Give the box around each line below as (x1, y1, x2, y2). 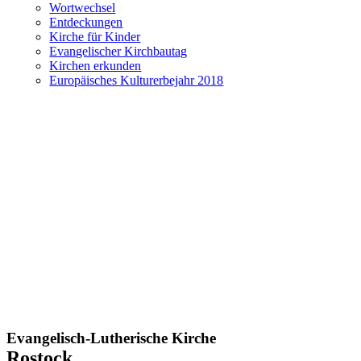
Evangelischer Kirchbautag (49, 44, 188, 58)
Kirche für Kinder (49, 30, 141, 44)
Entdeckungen (49, 15, 123, 29)
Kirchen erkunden (49, 59, 142, 73)
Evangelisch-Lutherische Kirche (6, 330, 216, 346)
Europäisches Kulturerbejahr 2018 (49, 73, 224, 87)
